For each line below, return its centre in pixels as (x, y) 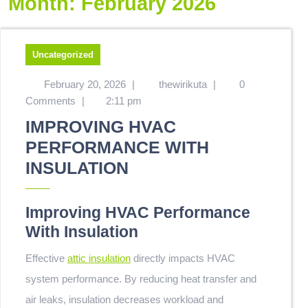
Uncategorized (63, 55)
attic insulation (99, 258)
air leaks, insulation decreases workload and (124, 299)
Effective (50, 258)
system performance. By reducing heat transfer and (141, 279)
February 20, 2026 (85, 84)
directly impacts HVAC (184, 258)
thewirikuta (183, 84)
